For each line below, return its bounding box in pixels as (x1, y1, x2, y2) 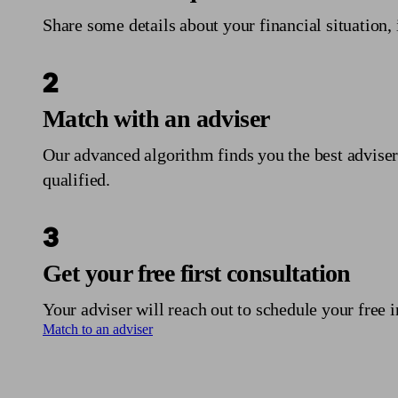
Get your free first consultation (43, 259, 351, 287)
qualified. (43, 169, 110, 189)
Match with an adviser (43, 104, 270, 132)
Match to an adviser (43, 321, 153, 337)
